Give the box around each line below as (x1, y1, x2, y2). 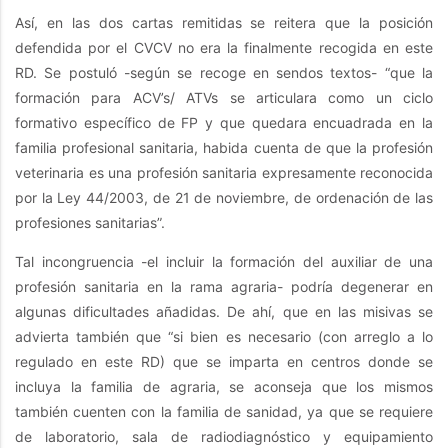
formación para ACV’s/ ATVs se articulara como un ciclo (15, 89, 433, 107)
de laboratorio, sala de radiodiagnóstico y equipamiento (15, 428, 433, 446)
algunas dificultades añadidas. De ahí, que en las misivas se (15, 303, 433, 321)
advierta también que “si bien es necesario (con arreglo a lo (15, 328, 433, 346)
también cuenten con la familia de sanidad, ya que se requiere (15, 403, 433, 421)
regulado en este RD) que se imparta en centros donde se (15, 353, 433, 371)
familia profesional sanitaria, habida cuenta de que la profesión (15, 139, 433, 157)
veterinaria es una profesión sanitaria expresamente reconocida (15, 164, 433, 182)
